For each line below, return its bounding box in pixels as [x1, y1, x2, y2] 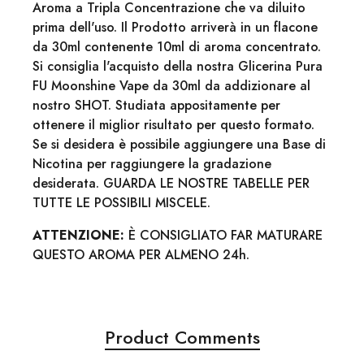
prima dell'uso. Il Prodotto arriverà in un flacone [32, 17, 318, 37]
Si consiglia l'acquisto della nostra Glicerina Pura [32, 56, 323, 76]
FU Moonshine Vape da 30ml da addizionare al [32, 76, 310, 95]
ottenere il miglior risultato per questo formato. [32, 115, 314, 134]
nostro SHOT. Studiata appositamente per [32, 95, 280, 115]
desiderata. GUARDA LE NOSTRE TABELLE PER [32, 173, 310, 193]
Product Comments [104, 323, 260, 350]
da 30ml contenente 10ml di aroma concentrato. [32, 37, 321, 56]
